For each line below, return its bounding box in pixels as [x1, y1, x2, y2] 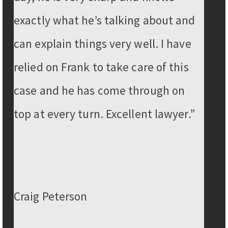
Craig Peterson [14, 188, 88, 204]
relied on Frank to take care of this [14, 60, 189, 75]
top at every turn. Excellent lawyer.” [14, 106, 195, 122]
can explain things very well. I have [14, 36, 191, 51]
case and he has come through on [14, 83, 185, 98]
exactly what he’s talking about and [14, 13, 195, 28]
